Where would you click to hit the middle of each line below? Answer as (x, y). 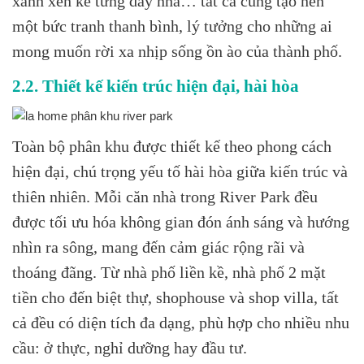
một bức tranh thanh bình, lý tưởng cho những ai (172, 26)
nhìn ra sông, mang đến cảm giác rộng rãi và (158, 247)
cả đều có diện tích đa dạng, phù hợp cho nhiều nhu (181, 323)
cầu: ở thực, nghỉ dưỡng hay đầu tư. (130, 348)
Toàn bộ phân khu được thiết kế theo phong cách (172, 146)
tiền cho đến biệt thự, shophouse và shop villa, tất (175, 297)
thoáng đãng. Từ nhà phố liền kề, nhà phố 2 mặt (169, 272)
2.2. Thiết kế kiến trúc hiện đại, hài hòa (156, 85)
